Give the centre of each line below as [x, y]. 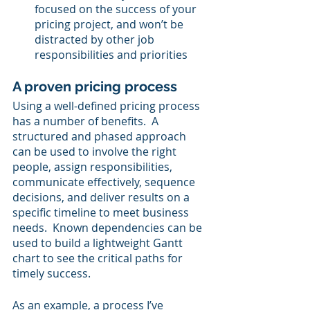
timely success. [52, 274]
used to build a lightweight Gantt [99, 243]
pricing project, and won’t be [110, 25]
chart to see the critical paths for [99, 258]
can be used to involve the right [96, 152]
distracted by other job [96, 40]
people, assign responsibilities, [94, 167]
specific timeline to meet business [102, 213]
